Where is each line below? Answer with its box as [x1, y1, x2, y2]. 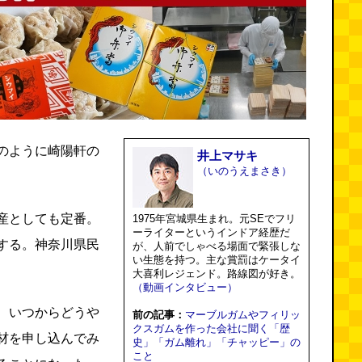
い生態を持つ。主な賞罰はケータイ [133, 254, 301, 266]
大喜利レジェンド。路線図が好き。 [133, 267, 301, 280]
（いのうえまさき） [197, 165, 292, 177]
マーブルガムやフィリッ [185, 309, 301, 321]
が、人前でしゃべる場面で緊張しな [133, 240, 301, 252]
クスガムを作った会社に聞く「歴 [133, 322, 290, 335]
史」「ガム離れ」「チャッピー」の [133, 336, 301, 348]
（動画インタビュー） [133, 281, 238, 293]
